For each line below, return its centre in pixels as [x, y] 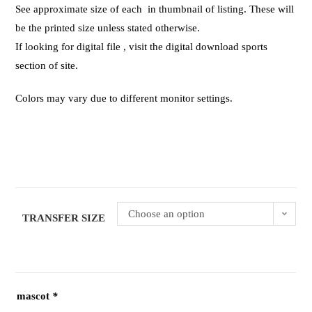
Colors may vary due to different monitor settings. [124, 98]
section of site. [47, 65]
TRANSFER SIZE [64, 218]
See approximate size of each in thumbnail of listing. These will [155, 9]
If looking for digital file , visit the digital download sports [142, 46]
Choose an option [167, 213]
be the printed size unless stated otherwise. [108, 28]
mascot [35, 296]
